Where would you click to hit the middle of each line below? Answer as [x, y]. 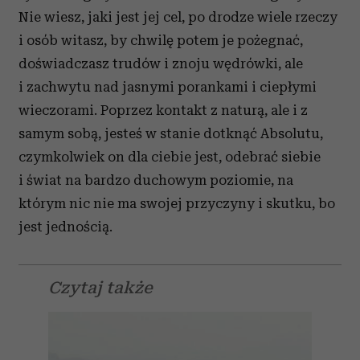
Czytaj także [100, 288]
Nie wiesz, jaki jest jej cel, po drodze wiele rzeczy [178, 17]
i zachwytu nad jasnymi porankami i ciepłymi [168, 87]
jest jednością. [65, 227]
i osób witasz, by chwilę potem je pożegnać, [161, 40]
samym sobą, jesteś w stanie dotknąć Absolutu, [171, 133]
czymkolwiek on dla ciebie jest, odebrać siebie [170, 157]
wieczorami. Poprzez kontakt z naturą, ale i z [163, 110]
